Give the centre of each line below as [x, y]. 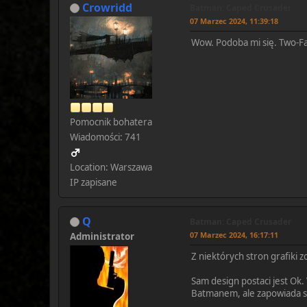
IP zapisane [94, 182]
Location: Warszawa [111, 167]
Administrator [102, 236]
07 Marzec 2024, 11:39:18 [234, 21]
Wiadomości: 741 [106, 137]
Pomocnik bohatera [111, 122]
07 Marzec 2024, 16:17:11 [234, 234]
